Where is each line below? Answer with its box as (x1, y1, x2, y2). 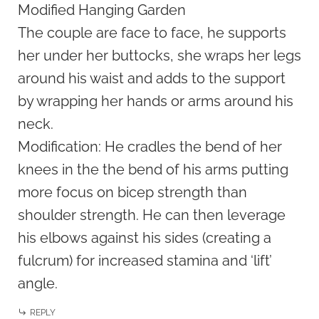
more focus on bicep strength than (18, 183, 247, 201)
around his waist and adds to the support (18, 69, 286, 87)
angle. (18, 274, 58, 292)
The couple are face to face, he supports (18, 23, 286, 41)
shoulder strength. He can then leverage (18, 206, 286, 224)
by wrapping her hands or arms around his (18, 92, 293, 110)
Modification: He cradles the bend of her (18, 137, 282, 155)
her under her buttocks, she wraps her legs (18, 46, 301, 64)
